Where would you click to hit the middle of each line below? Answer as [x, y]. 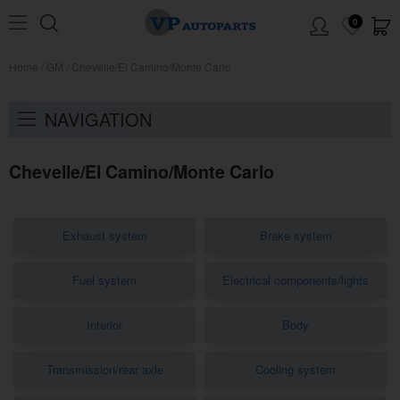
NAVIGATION [98, 120]
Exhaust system [104, 236]
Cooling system [296, 370]
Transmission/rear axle [104, 370]
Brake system [296, 236]
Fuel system [104, 280]
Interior [104, 325]
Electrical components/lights [296, 280]
